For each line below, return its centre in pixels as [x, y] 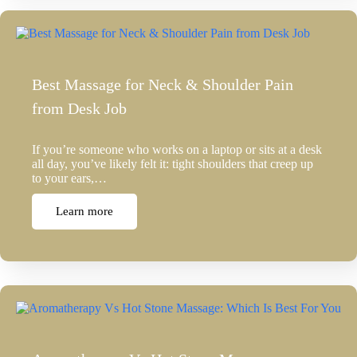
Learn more [84, 212]
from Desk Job [79, 109]
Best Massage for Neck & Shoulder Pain [163, 85]
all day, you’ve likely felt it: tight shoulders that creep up [173, 164]
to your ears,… [69, 178]
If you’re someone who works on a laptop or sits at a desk [177, 150]
